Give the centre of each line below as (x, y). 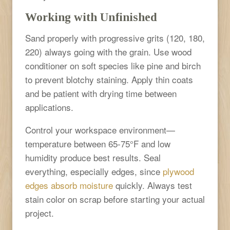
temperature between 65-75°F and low (98, 143)
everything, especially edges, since (93, 171)
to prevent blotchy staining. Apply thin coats (109, 79)
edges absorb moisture (69, 185)
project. (40, 213)
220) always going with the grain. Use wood (108, 51)
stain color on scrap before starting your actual (115, 199)
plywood (178, 171)
